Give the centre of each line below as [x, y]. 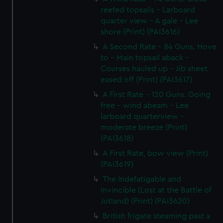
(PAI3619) [117, 164]
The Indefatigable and [142, 179]
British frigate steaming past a [157, 216]
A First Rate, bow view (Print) [156, 153]
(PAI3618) [117, 138]
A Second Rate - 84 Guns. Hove [160, 47]
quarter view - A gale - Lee [150, 21]
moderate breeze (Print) [144, 127]
